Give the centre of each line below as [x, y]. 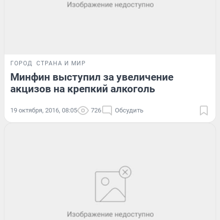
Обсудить [129, 110]
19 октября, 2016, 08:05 [44, 110]
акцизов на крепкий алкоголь [83, 89]
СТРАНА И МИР [61, 63]
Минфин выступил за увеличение [92, 77]
